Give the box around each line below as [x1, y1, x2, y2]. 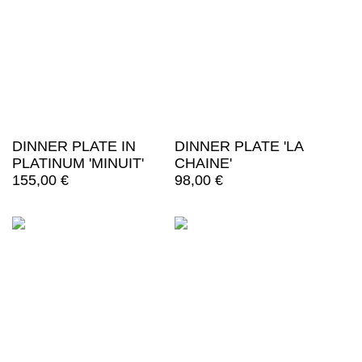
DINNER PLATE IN [12, 138, 136, 155]
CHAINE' [174, 155, 232, 172]
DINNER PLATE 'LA [174, 138, 303, 155]
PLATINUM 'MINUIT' [12, 155, 144, 172]
